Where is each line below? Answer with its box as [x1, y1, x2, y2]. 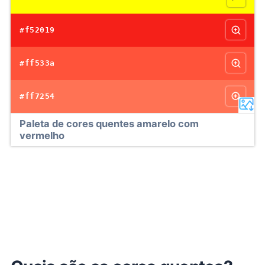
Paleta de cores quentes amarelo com [20, 118, 199, 130]
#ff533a [20, 59, 55, 67]
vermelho [20, 130, 64, 141]
